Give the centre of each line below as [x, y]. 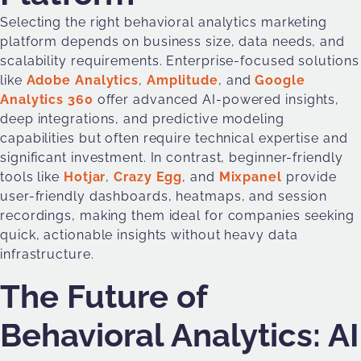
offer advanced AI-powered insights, [216, 100]
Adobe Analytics [81, 80]
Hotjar [85, 177]
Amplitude [180, 80]
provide [309, 177]
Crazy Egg [148, 177]
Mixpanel [250, 177]
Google [278, 80]
